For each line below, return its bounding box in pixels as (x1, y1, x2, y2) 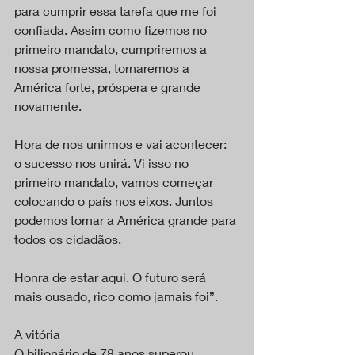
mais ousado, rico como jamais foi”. (14, 288, 218, 304)
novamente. (14, 98, 82, 114)
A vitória (14, 326, 60, 342)
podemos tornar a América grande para (14, 212, 239, 228)
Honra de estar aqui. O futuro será (14, 269, 209, 285)
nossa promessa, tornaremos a (14, 60, 193, 76)
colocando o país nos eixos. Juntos (14, 193, 216, 209)
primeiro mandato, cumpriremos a (14, 41, 210, 57)
